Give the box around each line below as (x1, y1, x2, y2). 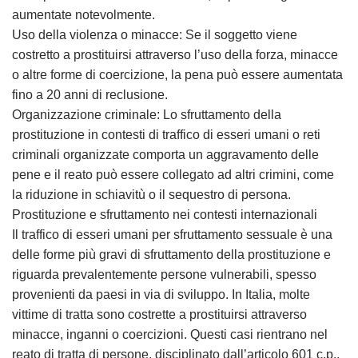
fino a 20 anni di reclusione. (12, 88, 168, 101)
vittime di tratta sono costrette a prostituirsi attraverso (12, 308, 307, 321)
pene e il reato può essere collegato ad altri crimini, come (12, 168, 334, 181)
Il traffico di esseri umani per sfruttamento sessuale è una (12, 228, 332, 241)
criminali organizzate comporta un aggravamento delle (12, 148, 319, 161)
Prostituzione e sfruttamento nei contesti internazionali (12, 208, 317, 221)
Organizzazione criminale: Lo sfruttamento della (12, 108, 281, 121)
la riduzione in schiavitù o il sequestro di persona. (12, 188, 291, 201)
